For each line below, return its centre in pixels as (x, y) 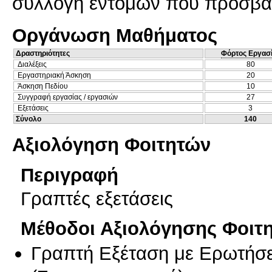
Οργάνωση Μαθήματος (115, 35)
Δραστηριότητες (43, 53)
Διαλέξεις (32, 64)
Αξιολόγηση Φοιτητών (111, 144)
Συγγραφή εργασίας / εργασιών (68, 97)
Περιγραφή (70, 175)
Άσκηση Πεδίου (43, 86)
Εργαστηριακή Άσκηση (54, 75)
